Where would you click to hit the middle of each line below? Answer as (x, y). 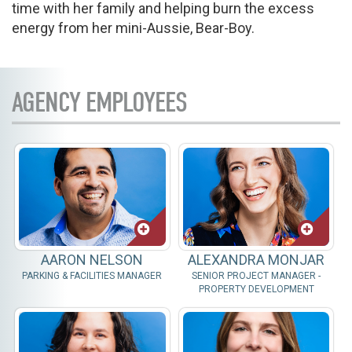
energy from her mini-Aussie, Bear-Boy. (133, 28)
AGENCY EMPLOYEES (99, 102)
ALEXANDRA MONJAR (257, 259)
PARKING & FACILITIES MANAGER (92, 275)
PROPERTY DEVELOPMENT (256, 289)
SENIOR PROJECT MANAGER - (257, 275)
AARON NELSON (92, 259)
